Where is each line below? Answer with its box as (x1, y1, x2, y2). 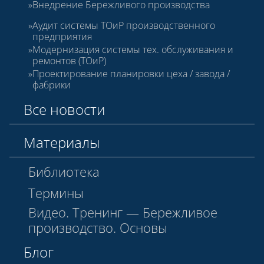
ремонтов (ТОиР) (32, 54, 106, 67)
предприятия (32, 29, 92, 43)
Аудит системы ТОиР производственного (32, 18, 215, 32)
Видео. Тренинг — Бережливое (28, 203, 217, 221)
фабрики (32, 78, 71, 91)
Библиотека (28, 162, 100, 180)
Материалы (24, 133, 100, 153)
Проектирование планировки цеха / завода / (32, 67, 230, 80)
